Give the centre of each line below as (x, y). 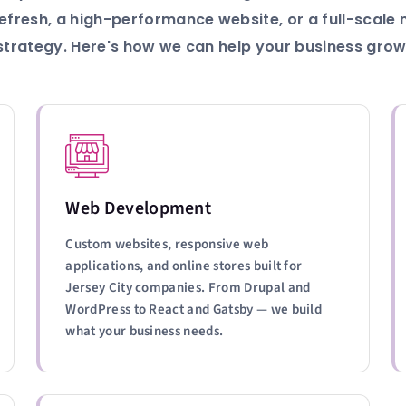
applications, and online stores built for (184, 266)
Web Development (139, 208)
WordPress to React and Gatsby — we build (194, 309)
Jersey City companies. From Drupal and (188, 288)
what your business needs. (145, 331)
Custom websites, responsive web (167, 244)
